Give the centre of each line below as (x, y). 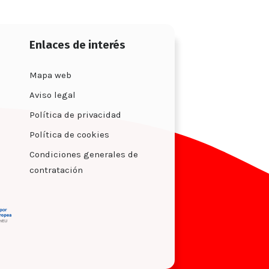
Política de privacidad (75, 114)
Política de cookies (69, 134)
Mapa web (50, 75)
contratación (56, 170)
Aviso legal (52, 95)
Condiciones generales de (83, 154)
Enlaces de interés (77, 45)
